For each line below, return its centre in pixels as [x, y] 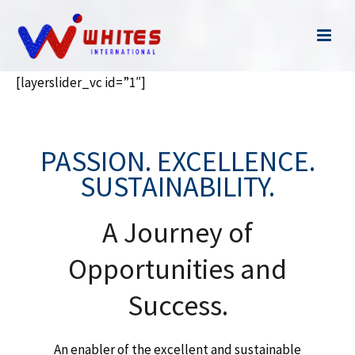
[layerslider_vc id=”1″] [81, 82]
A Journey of [177, 233]
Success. [177, 305]
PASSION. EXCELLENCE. [177, 161]
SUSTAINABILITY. [177, 187]
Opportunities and [177, 269]
